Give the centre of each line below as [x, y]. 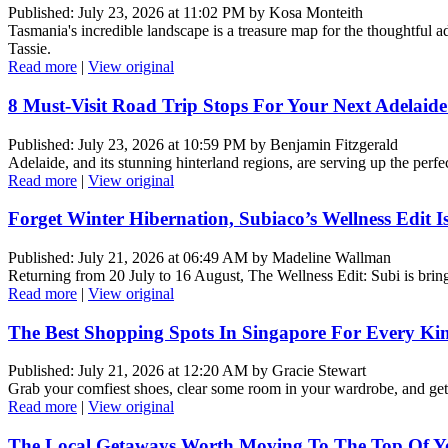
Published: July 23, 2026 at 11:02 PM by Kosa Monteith [185, 13]
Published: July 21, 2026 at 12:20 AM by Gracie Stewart [187, 371]
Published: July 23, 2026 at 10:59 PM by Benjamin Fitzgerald [203, 144]
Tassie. [31, 49]
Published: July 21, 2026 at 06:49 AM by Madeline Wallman [199, 257]
